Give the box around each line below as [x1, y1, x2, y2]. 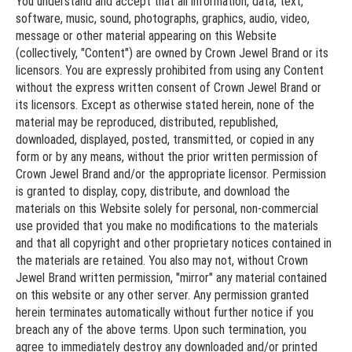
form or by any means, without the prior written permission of [16, 148, 318, 164]
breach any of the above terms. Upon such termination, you [16, 321, 306, 337]
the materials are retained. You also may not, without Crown [16, 252, 308, 268]
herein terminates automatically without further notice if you [16, 304, 313, 320]
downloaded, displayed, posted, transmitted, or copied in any [16, 131, 314, 147]
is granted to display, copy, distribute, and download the [16, 183, 290, 199]
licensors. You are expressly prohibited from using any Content [16, 62, 324, 78]
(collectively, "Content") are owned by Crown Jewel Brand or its [16, 45, 328, 60]
